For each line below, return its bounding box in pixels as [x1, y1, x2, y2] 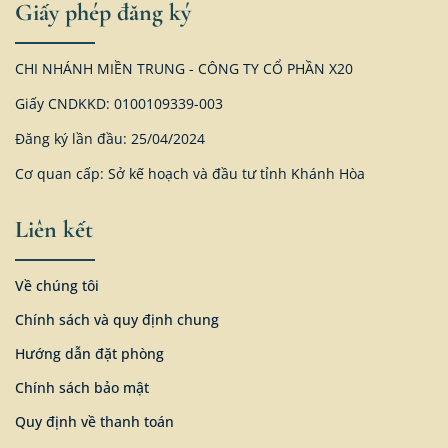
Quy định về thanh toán [15, 412, 174, 432]
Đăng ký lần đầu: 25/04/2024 [15, 129, 205, 149]
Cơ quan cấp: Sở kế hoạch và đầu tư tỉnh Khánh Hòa [15, 164, 365, 184]
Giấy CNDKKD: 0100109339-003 [15, 94, 223, 114]
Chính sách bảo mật [15, 378, 149, 398]
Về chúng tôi [15, 276, 99, 296]
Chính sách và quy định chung [15, 310, 219, 330]
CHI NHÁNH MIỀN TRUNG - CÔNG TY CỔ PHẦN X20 [15, 59, 353, 79]
